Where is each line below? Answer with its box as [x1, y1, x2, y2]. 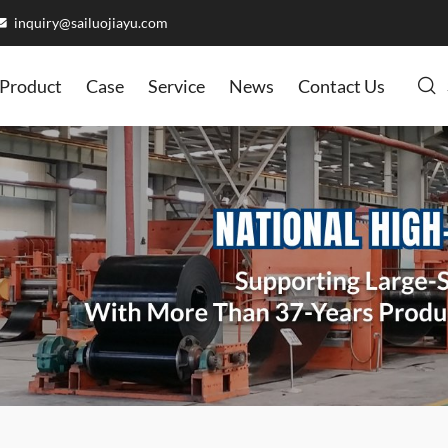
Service [148, 76, 205, 96]
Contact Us [298, 76, 385, 96]
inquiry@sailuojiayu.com [11, 15, 168, 31]
